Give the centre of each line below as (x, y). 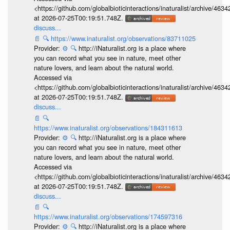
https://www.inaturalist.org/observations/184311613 (108, 127)
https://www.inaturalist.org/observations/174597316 (108, 217)
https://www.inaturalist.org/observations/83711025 (123, 39)
